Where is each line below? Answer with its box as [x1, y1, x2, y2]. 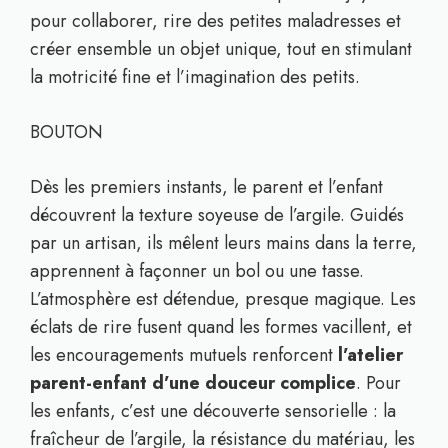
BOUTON [30, 119, 103, 145]
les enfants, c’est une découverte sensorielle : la [30, 398, 396, 424]
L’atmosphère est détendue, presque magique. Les [30, 286, 416, 312]
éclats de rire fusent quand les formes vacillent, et [30, 314, 412, 340]
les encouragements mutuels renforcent [30, 342, 338, 368]
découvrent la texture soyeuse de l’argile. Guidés [30, 202, 404, 228]
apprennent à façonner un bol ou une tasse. [30, 258, 364, 284]
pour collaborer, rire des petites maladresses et [30, 8, 401, 34]
